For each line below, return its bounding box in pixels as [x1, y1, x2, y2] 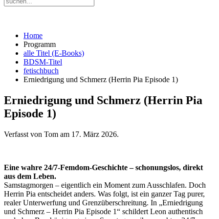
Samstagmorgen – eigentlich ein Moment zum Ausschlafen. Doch [4, 180, 206, 189]
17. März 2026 [71, 130, 117, 138]
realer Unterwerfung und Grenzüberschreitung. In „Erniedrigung [4, 198, 203, 207]
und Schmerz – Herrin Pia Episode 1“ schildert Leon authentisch [4, 207, 203, 216]
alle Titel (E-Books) [23, 49, 84, 57]
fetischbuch [23, 66, 59, 75]
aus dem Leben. [4, 172, 56, 180]
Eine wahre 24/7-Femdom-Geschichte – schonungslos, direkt [4, 163, 203, 172]
